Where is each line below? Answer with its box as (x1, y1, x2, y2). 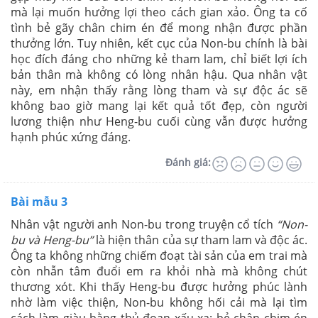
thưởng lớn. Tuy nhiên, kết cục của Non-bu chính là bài (11, 35, 307, 51)
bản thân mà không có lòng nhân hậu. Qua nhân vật (11, 66, 307, 82)
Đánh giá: (165, 155, 211, 169)
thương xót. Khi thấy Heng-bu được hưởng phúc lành (11, 278, 307, 295)
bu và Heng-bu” (11, 231, 94, 248)
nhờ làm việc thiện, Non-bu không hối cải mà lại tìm (11, 294, 307, 310)
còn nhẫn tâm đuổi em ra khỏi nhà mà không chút (11, 263, 307, 279)
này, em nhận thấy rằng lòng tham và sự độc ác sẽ (11, 82, 307, 98)
